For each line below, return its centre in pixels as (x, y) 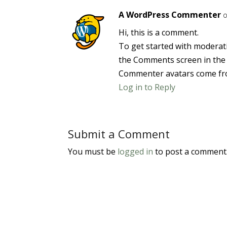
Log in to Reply (147, 87)
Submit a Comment (119, 134)
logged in (136, 152)
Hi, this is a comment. (159, 32)
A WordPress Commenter (170, 15)
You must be (93, 152)
